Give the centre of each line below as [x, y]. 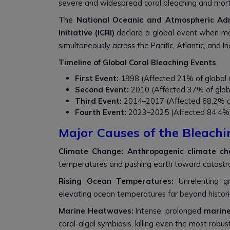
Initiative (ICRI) [87, 33]
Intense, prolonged [170, 211]
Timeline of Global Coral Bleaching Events [137, 62]
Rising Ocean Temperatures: [119, 181]
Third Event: [98, 101]
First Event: [97, 78]
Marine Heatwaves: [97, 211]
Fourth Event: [101, 112]
